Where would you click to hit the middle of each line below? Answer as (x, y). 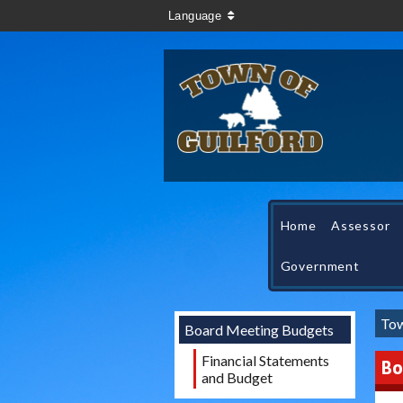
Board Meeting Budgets (260, 330)
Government (320, 266)
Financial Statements (266, 361)
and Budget (237, 378)
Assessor (360, 225)
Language (195, 16)
